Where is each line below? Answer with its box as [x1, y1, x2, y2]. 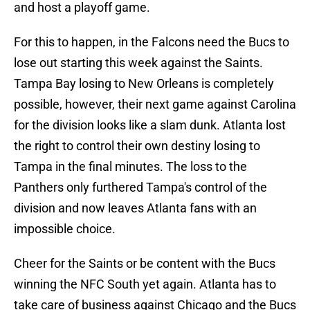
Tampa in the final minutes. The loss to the [14, 159, 247, 174]
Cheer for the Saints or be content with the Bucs [14, 256, 275, 271]
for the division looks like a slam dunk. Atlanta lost [14, 118, 286, 133]
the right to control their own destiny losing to [14, 138, 260, 154]
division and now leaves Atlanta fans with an [14, 201, 257, 216]
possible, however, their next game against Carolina [14, 97, 296, 112]
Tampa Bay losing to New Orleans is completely [14, 76, 274, 91]
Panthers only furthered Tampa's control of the [14, 180, 267, 195]
